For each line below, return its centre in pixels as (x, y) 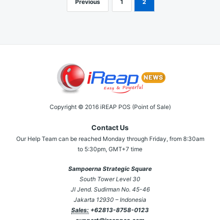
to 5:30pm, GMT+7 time (110, 149)
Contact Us (110, 127)
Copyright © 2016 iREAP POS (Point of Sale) (110, 107)
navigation (43, 13)
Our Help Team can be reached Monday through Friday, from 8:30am (110, 138)
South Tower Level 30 (110, 179)
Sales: (80, 210)
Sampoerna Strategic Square (110, 169)
